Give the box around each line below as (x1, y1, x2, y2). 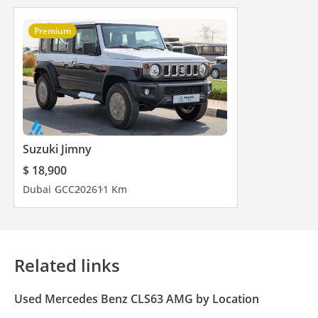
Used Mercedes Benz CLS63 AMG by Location (14, 290, 259, 307)
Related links (14, 253, 120, 277)
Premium (34, 24, 71, 37)
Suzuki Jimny (23, 141, 92, 157)
